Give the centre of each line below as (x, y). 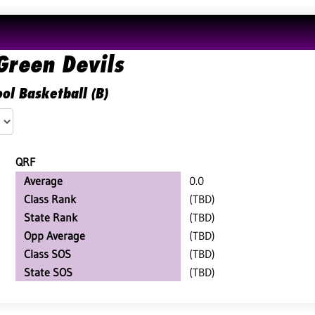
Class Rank (50, 199)
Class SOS (47, 254)
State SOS (48, 272)
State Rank (51, 217)
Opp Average (54, 236)
